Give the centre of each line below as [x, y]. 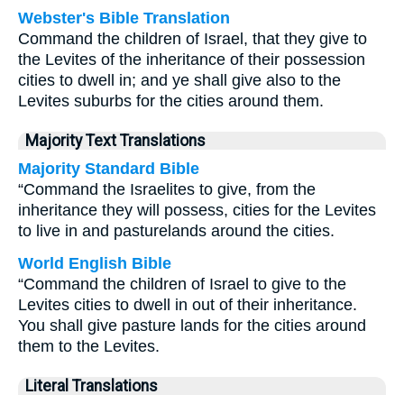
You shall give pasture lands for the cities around [192, 326]
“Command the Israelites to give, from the [167, 189]
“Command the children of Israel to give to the [182, 284]
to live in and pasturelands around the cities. [176, 231]
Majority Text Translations [115, 141]
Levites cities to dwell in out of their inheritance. [188, 305]
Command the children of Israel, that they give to [193, 39]
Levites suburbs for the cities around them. [171, 101]
